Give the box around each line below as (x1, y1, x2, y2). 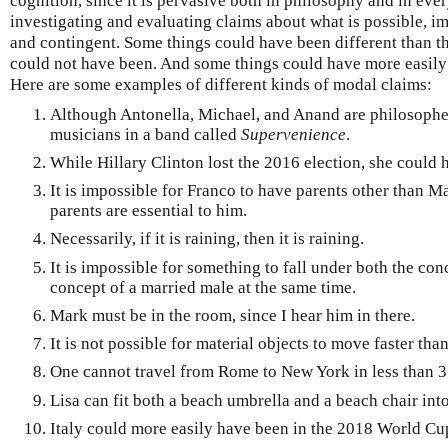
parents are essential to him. (50, 201, 247, 221)
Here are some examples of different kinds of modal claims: (10, 74, 432, 94)
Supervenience (241, 124, 346, 144)
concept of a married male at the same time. (50, 277, 356, 297)
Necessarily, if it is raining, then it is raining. (50, 229, 364, 249)
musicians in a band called (50, 124, 241, 144)
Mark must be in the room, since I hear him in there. (50, 305, 415, 325)
